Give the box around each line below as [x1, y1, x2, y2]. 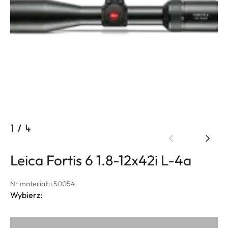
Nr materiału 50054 [10, 179, 75, 188]
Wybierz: [10, 189, 42, 200]
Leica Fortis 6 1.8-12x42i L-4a [10, 151, 191, 169]
